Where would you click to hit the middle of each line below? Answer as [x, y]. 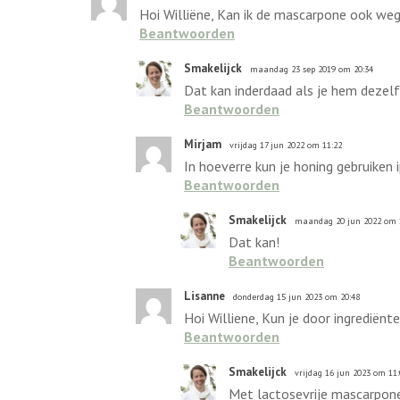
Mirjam [203, 144]
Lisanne [204, 296]
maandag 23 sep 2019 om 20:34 [312, 69]
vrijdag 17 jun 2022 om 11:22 [286, 145]
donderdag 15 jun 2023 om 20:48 [296, 297]
